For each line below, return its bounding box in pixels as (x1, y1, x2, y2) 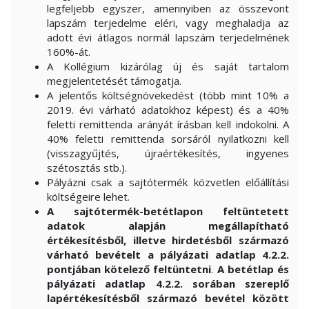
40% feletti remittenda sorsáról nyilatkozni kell (47, 132, 289, 146)
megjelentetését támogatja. (47, 74, 181, 88)
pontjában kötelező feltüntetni (47, 262, 212, 276)
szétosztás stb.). (47, 161, 127, 175)
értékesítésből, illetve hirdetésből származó (47, 233, 289, 247)
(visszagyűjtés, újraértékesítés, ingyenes (47, 146, 289, 160)
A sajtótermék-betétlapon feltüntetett (47, 204, 289, 218)
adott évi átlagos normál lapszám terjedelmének (47, 30, 289, 44)
